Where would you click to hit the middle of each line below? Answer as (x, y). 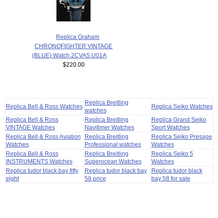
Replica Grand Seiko (179, 119)
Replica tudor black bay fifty (42, 170)
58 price (95, 178)
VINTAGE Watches (30, 127)
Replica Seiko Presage (182, 136)
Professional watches (113, 144)
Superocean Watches (113, 161)
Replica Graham (78, 37)
